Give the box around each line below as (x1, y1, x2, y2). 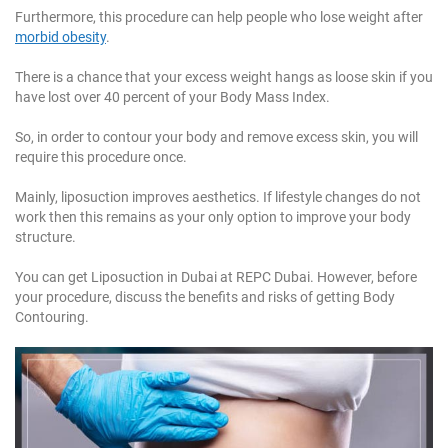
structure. (15, 228, 76, 245)
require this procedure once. (15, 148, 187, 165)
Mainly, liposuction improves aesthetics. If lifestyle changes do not (15, 188, 421, 205)
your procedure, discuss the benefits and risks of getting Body (15, 288, 395, 305)
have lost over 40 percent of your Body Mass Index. (15, 88, 330, 105)
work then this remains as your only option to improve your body (15, 208, 411, 225)
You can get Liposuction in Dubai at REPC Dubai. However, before (15, 268, 417, 285)
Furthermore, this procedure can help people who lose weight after (15, 8, 423, 25)
